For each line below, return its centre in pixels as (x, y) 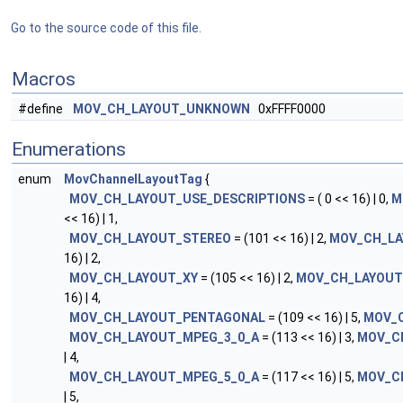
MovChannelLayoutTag (133, 179)
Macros (44, 79)
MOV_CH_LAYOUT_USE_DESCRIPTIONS (187, 199)
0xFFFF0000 (288, 109)
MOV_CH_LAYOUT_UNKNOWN (161, 109)
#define (42, 109)
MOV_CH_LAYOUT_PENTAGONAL (167, 318)
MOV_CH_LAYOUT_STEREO (150, 238)
